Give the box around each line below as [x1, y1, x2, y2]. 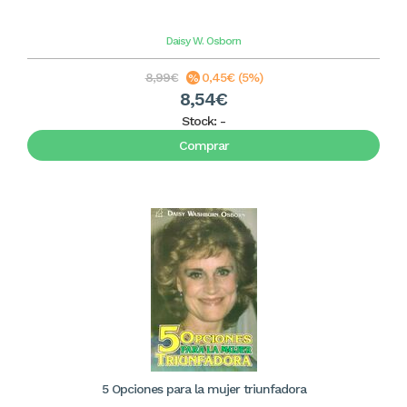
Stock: [182, 114, 220, 129]
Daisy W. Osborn [166, 35, 241, 48]
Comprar [178, 138, 229, 154]
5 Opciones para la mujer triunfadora [101, 382, 306, 397]
